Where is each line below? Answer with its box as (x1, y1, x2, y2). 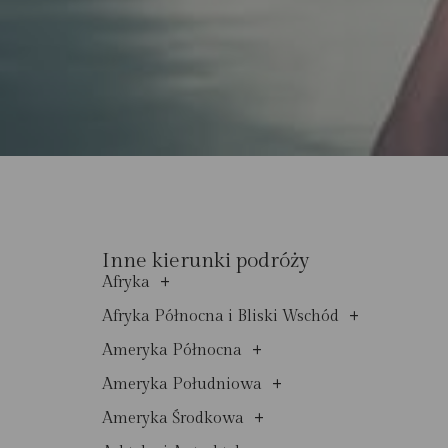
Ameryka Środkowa (102, 408, 244, 428)
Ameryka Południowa (102, 374, 262, 394)
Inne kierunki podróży (102, 247, 309, 273)
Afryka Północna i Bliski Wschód (102, 306, 339, 326)
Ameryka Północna (102, 340, 242, 360)
